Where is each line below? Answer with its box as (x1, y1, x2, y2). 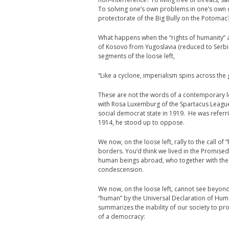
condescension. (98, 165, 144, 174)
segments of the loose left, (98, 52, 175, 60)
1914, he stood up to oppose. (98, 118, 185, 127)
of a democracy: (98, 212, 145, 221)
